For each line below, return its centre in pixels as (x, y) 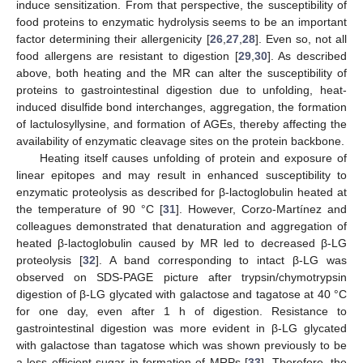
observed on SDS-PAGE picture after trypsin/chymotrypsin (181, 278)
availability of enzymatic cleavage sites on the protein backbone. (180, 141)
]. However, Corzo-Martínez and (261, 209)
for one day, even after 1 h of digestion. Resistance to (181, 312)
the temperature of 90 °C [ (90, 209)
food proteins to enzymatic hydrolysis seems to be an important (181, 22)
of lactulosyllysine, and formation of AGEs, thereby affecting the (181, 124)
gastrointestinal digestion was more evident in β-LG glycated (181, 329)
